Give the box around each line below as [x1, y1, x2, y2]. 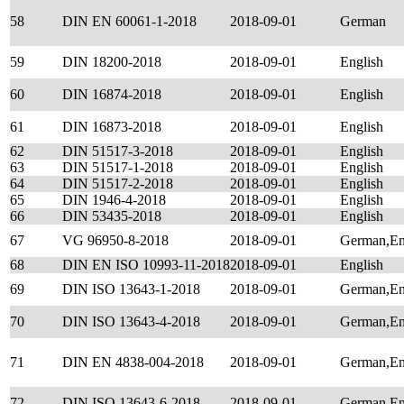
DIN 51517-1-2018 [62, 160, 173, 175]
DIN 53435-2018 [62, 208, 161, 224]
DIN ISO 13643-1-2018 [62, 281, 200, 297]
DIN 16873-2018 [62, 119, 161, 134]
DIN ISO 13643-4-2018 [62, 314, 200, 329]
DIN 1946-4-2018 [62, 192, 166, 207]
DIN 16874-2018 [62, 87, 161, 102]
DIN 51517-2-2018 [62, 176, 173, 191]
